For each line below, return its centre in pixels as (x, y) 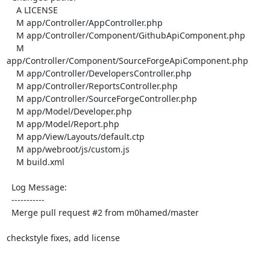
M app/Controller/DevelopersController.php (11, 73)
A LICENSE (11, 10)
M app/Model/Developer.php (11, 111)
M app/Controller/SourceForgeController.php (11, 98)
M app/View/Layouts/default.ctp (11, 136)
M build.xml (11, 162)
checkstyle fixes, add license (63, 237)
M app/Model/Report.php (11, 124)
